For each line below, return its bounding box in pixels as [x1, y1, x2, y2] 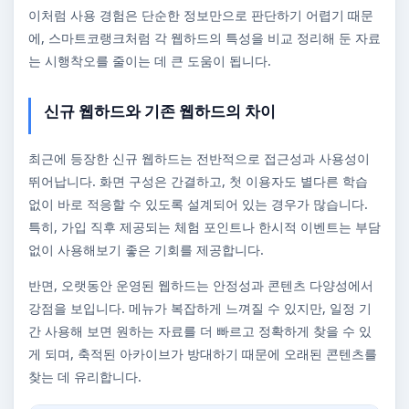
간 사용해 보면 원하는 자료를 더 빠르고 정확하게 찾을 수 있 [28, 322, 372, 340]
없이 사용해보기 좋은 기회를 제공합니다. [28, 241, 264, 258]
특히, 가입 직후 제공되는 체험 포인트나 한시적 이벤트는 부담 [28, 218, 381, 236]
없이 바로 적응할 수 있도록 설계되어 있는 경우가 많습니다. [28, 195, 368, 213]
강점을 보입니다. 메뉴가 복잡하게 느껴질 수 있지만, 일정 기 [28, 299, 372, 317]
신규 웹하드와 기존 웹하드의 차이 [44, 100, 276, 121]
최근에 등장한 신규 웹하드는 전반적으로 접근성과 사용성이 [28, 150, 370, 167]
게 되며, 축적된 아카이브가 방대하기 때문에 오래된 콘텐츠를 [28, 345, 377, 362]
